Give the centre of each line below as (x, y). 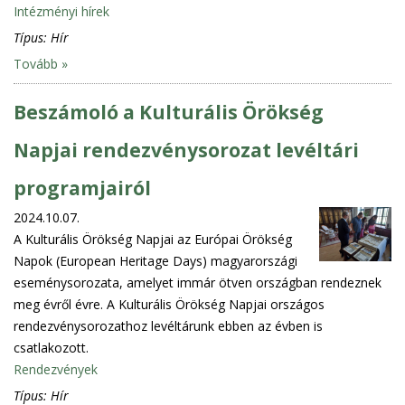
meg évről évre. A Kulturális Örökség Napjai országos (169, 304)
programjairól (82, 188)
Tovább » (41, 63)
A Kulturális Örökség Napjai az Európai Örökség (153, 239)
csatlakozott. (51, 347)
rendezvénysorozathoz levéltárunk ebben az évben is (168, 325)
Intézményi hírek (61, 11)
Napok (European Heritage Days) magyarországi (155, 260)
